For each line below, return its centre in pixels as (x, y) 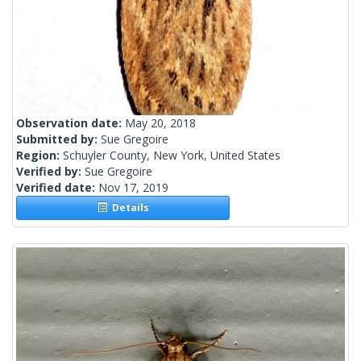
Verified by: (50, 172)
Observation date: (71, 123)
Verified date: (57, 188)
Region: (39, 156)
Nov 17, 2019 (133, 188)
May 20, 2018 (160, 123)
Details (128, 208)
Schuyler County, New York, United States (172, 156)
